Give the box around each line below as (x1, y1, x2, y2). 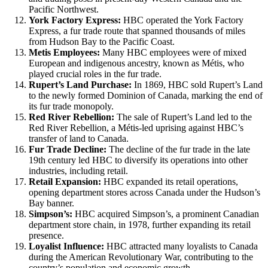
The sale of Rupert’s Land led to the (114, 111, 252, 122)
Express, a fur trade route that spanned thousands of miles (29, 25, 245, 36)
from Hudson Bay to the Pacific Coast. (29, 36, 175, 47)
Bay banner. (29, 197, 74, 208)
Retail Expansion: (29, 176, 101, 187)
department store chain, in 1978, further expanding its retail (29, 219, 251, 230)
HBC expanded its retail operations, (101, 176, 238, 187)
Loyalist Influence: (29, 240, 104, 251)
